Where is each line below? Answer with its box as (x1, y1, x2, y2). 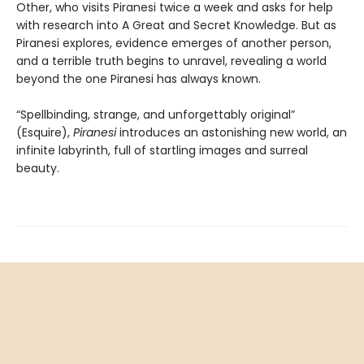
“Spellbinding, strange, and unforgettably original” (16, 106, 295, 123)
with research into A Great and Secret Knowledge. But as (16, 17, 336, 34)
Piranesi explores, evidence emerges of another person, (16, 35, 331, 52)
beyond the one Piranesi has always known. (16, 71, 261, 88)
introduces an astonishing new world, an (116, 124, 347, 141)
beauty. (16, 160, 59, 177)
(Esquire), (16, 124, 73, 141)
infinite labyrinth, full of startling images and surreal (16, 142, 308, 159)
